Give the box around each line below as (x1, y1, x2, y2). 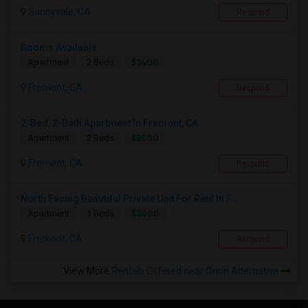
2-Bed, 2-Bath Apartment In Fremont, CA (21, 118, 198, 129)
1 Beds (87, 208, 114, 219)
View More (63, 265, 111, 277)
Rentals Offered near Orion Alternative (111, 265, 281, 277)
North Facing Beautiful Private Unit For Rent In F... (21, 193, 239, 205)
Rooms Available (21, 42, 97, 54)
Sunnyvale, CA (26, 6, 91, 18)
